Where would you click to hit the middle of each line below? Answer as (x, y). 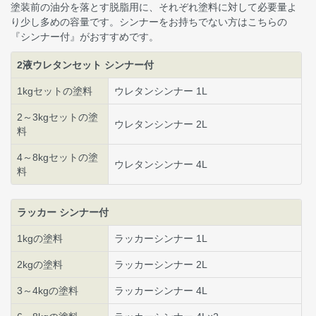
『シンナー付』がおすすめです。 (85, 37)
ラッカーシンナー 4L (161, 291)
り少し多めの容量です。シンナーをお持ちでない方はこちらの (149, 22)
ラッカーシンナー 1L (161, 239)
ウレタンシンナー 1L (161, 91)
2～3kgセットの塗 (57, 117)
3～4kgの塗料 (48, 291)
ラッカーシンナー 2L (161, 265)
